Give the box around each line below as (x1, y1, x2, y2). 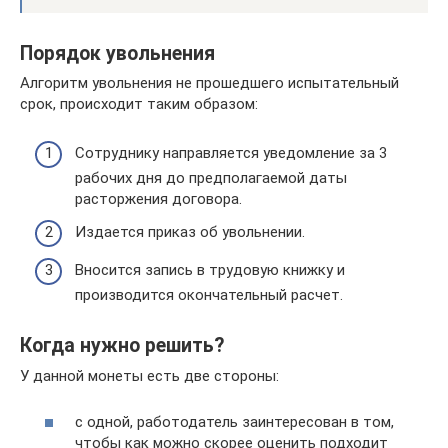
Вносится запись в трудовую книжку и (75, 260, 345, 279)
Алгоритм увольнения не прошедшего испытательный (20, 74, 399, 93)
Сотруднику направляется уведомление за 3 (75, 143, 387, 162)
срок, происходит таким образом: (20, 95, 258, 114)
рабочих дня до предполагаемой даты (75, 168, 347, 187)
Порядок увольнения (20, 41, 215, 65)
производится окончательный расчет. (75, 285, 343, 304)
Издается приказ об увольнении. (75, 223, 305, 242)
